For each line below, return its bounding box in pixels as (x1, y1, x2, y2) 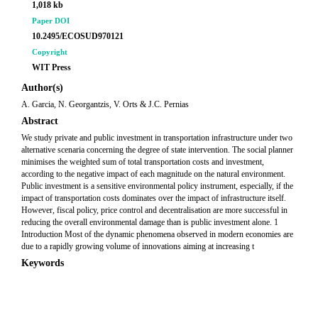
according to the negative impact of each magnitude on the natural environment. (21, 169, 285, 179)
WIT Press (32, 62, 71, 72)
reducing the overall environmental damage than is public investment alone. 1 (21, 217, 278, 227)
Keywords (21, 258, 64, 268)
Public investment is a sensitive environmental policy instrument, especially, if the (21, 181, 293, 191)
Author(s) (21, 82, 63, 93)
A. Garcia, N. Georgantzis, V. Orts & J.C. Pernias (21, 99, 189, 109)
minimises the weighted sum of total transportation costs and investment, (21, 157, 264, 167)
